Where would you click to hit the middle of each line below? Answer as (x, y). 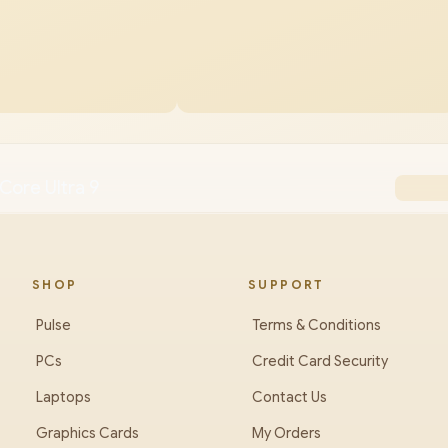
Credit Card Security (320, 361)
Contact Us (289, 397)
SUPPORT (286, 284)
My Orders (286, 433)
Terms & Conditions (316, 325)
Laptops (63, 397)
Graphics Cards (87, 433)
